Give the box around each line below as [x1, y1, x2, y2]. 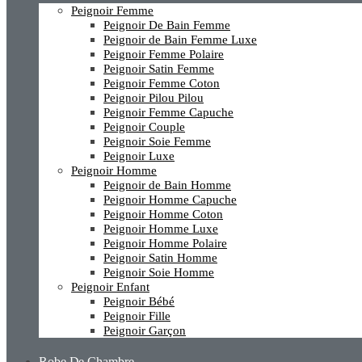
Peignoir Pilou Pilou [103, 91, 204, 104]
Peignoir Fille [103, 309, 170, 322]
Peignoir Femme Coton [103, 77, 220, 90]
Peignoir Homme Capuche [103, 193, 237, 206]
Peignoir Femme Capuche [103, 106, 234, 119]
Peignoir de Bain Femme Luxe [103, 33, 257, 46]
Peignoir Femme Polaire [103, 48, 224, 61]
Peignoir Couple [103, 120, 185, 133]
